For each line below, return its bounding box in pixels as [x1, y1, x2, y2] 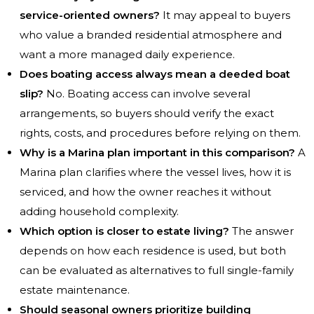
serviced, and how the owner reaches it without [20, 185, 271, 199]
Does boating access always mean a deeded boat [20, 67, 290, 81]
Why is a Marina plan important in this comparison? [20, 146, 295, 160]
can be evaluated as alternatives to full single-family [20, 264, 294, 278]
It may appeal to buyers [160, 8, 290, 22]
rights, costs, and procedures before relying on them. [20, 126, 301, 140]
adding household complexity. [20, 205, 179, 219]
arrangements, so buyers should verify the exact [20, 107, 274, 121]
